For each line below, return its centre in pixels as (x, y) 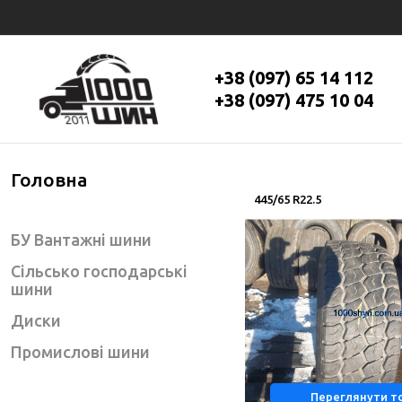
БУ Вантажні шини (81, 239)
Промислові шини (80, 351)
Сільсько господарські (99, 271)
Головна (49, 179)
